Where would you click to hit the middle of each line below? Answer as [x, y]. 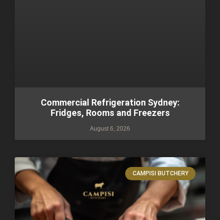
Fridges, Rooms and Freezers [110, 113]
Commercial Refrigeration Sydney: [110, 103]
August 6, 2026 [110, 129]
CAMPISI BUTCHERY [160, 174]
